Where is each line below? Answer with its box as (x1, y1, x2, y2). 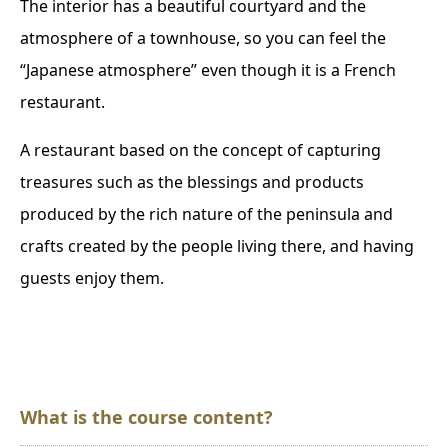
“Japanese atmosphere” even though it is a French (20, 58, 396, 81)
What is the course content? (20, 404, 273, 429)
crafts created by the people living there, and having (20, 234, 414, 257)
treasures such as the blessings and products (20, 170, 364, 193)
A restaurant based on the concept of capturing (20, 138, 381, 161)
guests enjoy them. (20, 266, 164, 289)
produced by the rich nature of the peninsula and (20, 202, 393, 225)
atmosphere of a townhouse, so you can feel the (20, 26, 386, 49)
